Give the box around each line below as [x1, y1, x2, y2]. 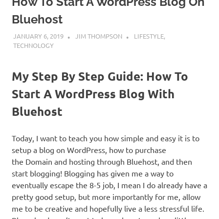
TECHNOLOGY [13, 41, 54, 50]
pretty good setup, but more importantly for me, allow [12, 192, 200, 202]
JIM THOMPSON [75, 32, 122, 41]
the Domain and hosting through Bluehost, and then [12, 156, 192, 167]
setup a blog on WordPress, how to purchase [12, 145, 166, 155]
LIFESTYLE [133, 32, 164, 41]
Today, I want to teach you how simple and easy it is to [12, 133, 199, 143]
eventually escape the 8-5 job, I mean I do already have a [12, 180, 207, 190]
